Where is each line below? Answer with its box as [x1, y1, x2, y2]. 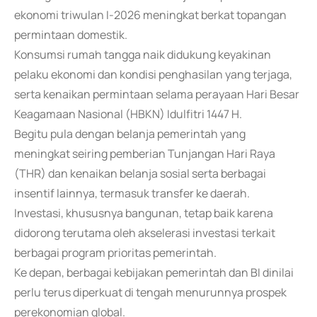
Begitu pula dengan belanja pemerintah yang [14, 126, 246, 142]
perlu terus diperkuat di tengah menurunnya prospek [14, 284, 287, 300]
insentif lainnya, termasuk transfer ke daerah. [14, 185, 250, 201]
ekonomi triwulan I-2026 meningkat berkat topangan [14, 7, 287, 23]
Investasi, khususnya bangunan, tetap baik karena [14, 205, 273, 221]
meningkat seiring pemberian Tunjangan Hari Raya [14, 146, 275, 161]
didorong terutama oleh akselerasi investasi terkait [14, 225, 275, 241]
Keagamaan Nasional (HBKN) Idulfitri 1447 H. [14, 106, 242, 122]
